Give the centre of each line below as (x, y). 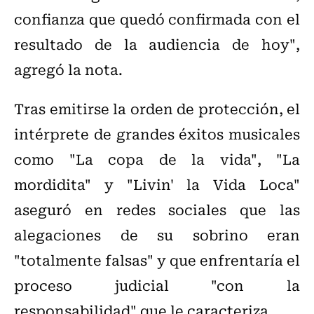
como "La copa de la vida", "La (157, 159)
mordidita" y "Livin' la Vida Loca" (157, 184)
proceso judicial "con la (157, 285)
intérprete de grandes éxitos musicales (157, 134)
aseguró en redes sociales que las (157, 210)
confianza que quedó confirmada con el (157, 19)
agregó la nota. (68, 69)
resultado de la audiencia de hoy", (157, 44)
